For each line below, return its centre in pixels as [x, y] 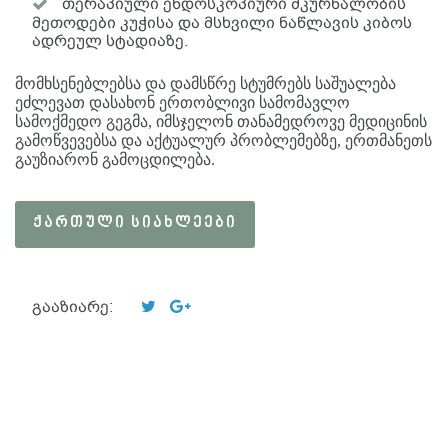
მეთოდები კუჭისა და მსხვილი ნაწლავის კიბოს [222, 22]
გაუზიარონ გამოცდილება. [115, 159]
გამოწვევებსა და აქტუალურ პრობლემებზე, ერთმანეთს [223, 140]
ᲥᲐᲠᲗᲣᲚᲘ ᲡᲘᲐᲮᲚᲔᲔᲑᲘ [135, 222]
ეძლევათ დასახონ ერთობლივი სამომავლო [182, 102]
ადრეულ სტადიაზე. [110, 40]
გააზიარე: [72, 306]
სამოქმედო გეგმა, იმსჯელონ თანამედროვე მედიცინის [221, 121]
